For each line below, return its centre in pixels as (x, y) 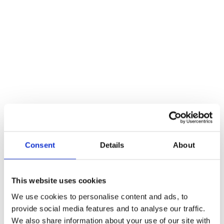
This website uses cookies (59, 180)
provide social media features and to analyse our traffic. (108, 208)
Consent (40, 145)
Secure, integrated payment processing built (111, 41)
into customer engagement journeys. (112, 55)
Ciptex (101, 25)
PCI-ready (134, 70)
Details (112, 145)
